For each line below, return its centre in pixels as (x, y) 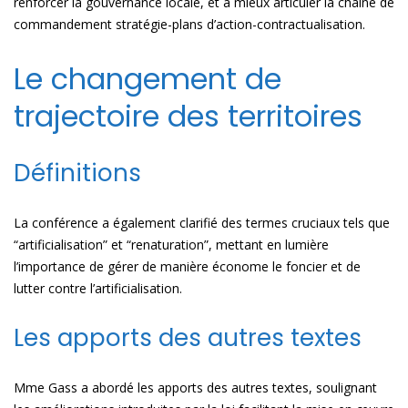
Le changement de (148, 78)
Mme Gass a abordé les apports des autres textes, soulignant (195, 388)
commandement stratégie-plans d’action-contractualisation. (189, 25)
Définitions (77, 173)
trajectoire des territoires (188, 116)
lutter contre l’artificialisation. (98, 289)
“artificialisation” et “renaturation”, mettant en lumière (171, 245)
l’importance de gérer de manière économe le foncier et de (187, 267)
